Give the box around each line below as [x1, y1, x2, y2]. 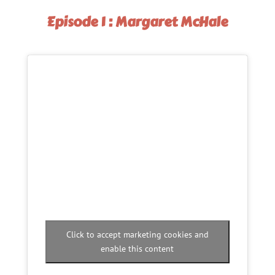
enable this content [101, 243, 174, 255]
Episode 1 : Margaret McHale [47, 11, 228, 33]
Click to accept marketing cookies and [66, 229, 209, 241]
